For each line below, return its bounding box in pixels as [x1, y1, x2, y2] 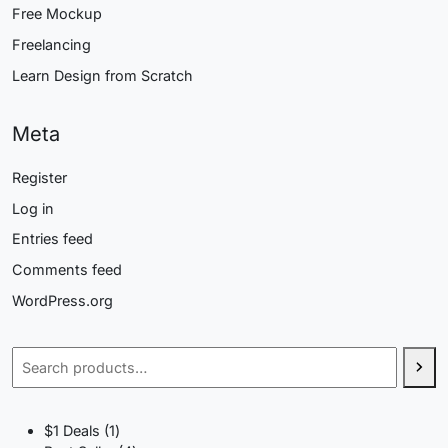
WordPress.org [12, 291, 113, 309]
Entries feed [12, 230, 93, 248]
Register [12, 169, 67, 187]
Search [11, 348, 58, 366]
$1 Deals [44, 422, 100, 440]
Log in [12, 199, 54, 217]
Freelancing [12, 36, 91, 54]
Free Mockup [12, 5, 102, 23]
